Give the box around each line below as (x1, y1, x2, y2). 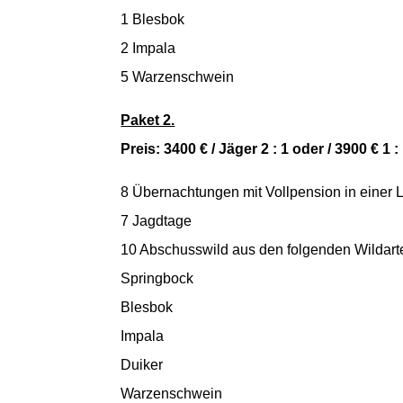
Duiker (121, 356, 164, 372)
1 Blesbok (121, 11, 185, 27)
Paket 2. (121, 112, 175, 128)
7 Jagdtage (121, 212, 193, 228)
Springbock (121, 270, 194, 286)
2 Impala (121, 40, 176, 56)
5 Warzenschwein (121, 68, 235, 85)
